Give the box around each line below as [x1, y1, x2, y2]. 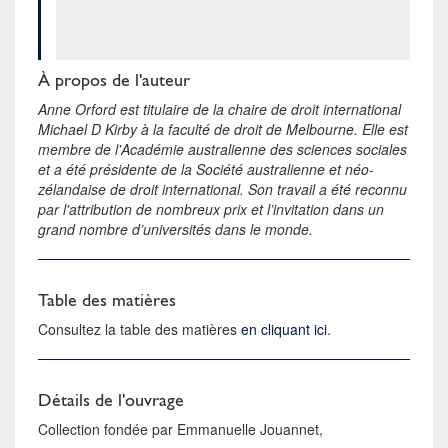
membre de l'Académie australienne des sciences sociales [38, 138, 408, 159]
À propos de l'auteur [38, 68, 191, 90]
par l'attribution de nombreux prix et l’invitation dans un [38, 198, 385, 219]
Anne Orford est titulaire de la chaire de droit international [38, 98, 402, 119]
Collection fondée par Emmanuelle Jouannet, [38, 418, 324, 439]
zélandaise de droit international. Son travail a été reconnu [38, 178, 408, 199]
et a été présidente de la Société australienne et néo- [38, 158, 375, 179]
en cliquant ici [241, 318, 328, 339]
